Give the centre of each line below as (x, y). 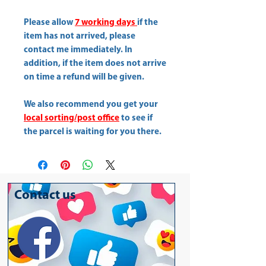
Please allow (49, 23)
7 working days (105, 23)
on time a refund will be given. (84, 77)
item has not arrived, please (80, 36)
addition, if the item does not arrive (95, 64)
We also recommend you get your (91, 104)
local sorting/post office (72, 118)
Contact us (45, 195)
